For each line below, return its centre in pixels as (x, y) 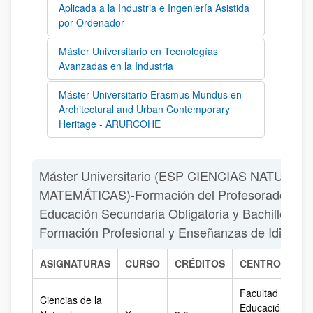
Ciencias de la (71, 300)
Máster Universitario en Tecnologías (138, 51)
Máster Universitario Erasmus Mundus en (150, 94)
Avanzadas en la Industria (116, 66)
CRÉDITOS (200, 263)
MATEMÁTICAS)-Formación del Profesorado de (172, 194)
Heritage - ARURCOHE (110, 124)
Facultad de (266, 293)
